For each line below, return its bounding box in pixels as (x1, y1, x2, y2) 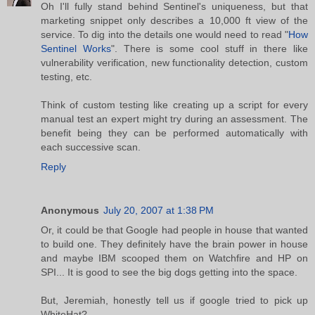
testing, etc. (41, 70, 92, 82)
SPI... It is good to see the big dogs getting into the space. (41, 266, 297, 278)
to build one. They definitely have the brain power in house (41, 238, 308, 250)
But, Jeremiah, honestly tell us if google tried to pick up (41, 294, 308, 306)
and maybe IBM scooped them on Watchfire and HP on (41, 252, 308, 264)
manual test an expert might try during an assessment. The (41, 112, 308, 124)
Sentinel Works (41, 42, 111, 54)
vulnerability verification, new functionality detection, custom (41, 56, 308, 68)
